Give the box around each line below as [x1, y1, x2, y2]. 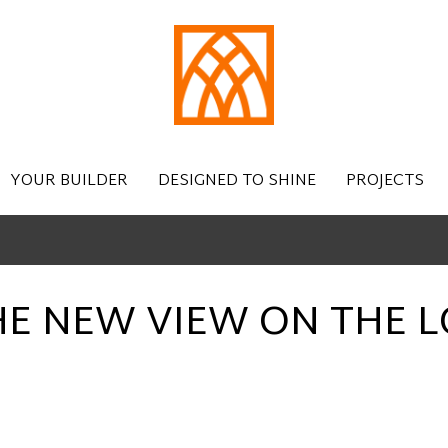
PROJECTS [346, 167, 424, 196]
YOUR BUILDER [10, 167, 128, 196]
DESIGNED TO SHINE [158, 167, 316, 196]
